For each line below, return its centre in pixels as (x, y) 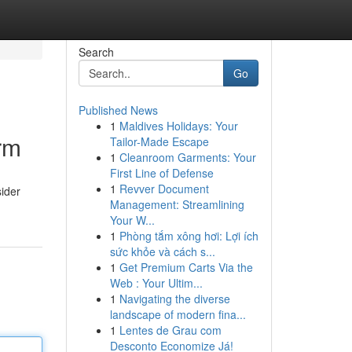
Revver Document (164, 189)
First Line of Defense (161, 173)
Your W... (132, 220)
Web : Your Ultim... (156, 283)
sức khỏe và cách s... (162, 251)
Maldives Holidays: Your (178, 126)
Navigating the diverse (174, 299)
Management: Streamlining (177, 204)
